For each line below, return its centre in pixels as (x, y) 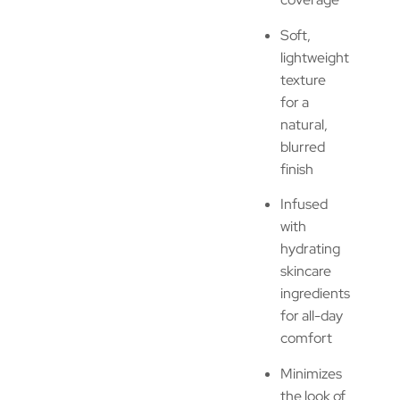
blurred (303, 146)
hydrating (310, 249)
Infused (304, 204)
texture (303, 79)
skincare (306, 271)
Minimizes (311, 373)
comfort (306, 338)
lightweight (315, 57)
